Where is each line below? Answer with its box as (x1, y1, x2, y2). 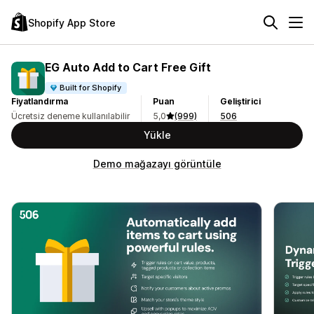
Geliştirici (220, 96, 261, 107)
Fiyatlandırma (11, 96, 68, 107)
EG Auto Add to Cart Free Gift (45, 60, 211, 74)
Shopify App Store (28, 16, 116, 29)
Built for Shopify (60, 82, 122, 93)
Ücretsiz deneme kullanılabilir (11, 111, 130, 121)
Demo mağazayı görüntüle (93, 158, 221, 170)
